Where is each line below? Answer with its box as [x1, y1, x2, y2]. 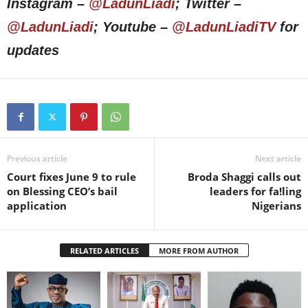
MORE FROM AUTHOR [158, 245, 239, 256]
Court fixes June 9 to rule [7, 169, 136, 184]
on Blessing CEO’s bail [7, 184, 118, 198]
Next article [255, 152, 301, 164]
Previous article [7, 152, 67, 164]
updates [7, 42, 59, 58]
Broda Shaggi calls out [188, 169, 301, 184]
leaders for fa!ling [210, 184, 301, 198]
